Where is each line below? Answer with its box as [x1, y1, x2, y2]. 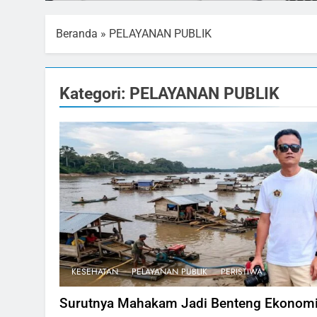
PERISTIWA [221, 265, 263, 279]
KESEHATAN [71, 265, 118, 279]
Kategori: [59, 83, 129, 103]
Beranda [56, 26, 98, 40]
